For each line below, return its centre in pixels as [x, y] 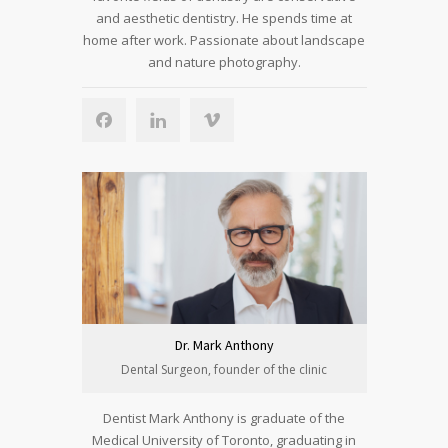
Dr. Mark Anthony [224, 344]
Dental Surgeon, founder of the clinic [224, 369]
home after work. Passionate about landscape [224, 39]
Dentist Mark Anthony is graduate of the [224, 417]
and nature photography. [224, 61]
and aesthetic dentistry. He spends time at [224, 17]
